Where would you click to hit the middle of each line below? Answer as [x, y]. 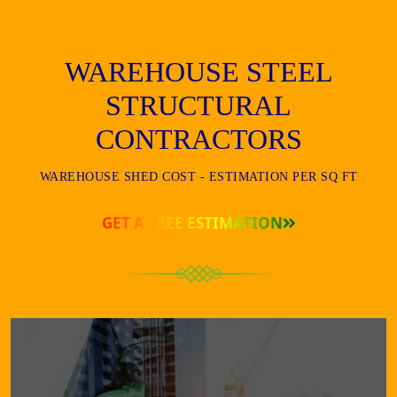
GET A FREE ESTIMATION [192, 222]
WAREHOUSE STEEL [198, 71]
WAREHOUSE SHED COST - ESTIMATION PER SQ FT [198, 176]
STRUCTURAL [198, 105]
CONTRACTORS [198, 139]
